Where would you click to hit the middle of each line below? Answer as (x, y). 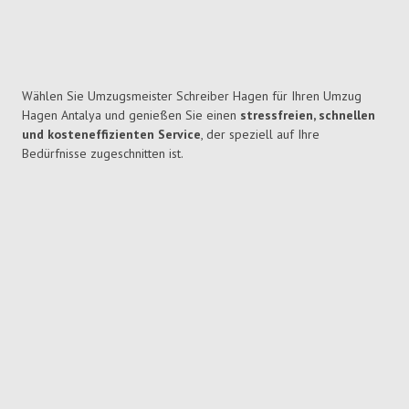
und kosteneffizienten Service (111, 135)
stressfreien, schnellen (308, 115)
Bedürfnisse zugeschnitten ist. (103, 154)
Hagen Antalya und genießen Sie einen (131, 115)
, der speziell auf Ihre (260, 135)
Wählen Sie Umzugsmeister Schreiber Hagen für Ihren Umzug (192, 96)
